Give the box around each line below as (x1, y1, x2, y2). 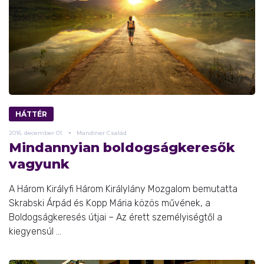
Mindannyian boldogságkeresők (9, 139, 235, 156)
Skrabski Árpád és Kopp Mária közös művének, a (9, 197, 210, 209)
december (24, 128, 54, 137)
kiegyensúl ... (9, 225, 61, 237)
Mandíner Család (77, 128, 127, 137)
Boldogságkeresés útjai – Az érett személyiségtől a (9, 211, 222, 223)
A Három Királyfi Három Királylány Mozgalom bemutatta (9, 183, 237, 194)
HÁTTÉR (15, 109, 47, 118)
